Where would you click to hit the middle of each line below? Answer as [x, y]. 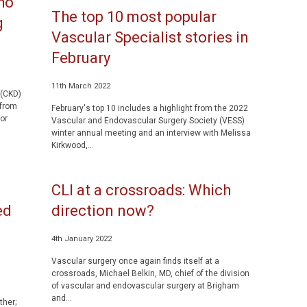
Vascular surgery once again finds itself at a [135, 261]
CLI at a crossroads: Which [141, 190]
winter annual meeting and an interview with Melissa [151, 133]
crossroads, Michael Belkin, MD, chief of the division [150, 273]
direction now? [102, 211]
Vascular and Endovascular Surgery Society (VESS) [148, 121]
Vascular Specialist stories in [150, 37]
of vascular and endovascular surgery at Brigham [145, 286]
